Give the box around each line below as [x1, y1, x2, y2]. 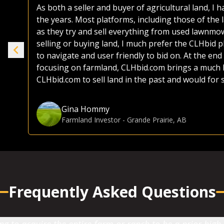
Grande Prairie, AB [127, 115, 186, 124]
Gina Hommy [61, 103, 109, 114]
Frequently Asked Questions [8, 181, 216, 202]
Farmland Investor [61, 115, 120, 124]
